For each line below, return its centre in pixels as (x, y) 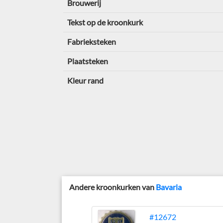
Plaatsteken (87, 61)
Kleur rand (85, 80)
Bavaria (169, 187)
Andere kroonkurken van (113, 187)
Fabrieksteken (91, 42)
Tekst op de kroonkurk (105, 22)
